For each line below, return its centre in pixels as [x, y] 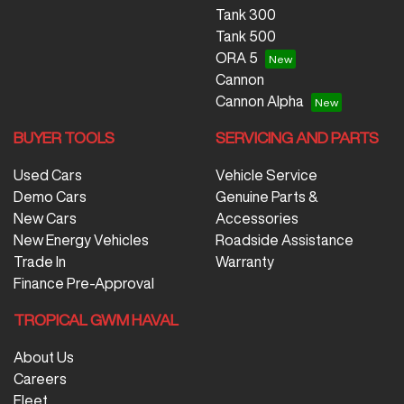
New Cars [45, 219]
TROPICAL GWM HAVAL [96, 320]
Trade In [40, 262]
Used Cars [48, 175]
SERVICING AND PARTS [297, 138]
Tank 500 [246, 37]
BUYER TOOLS [64, 138]
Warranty [245, 262]
